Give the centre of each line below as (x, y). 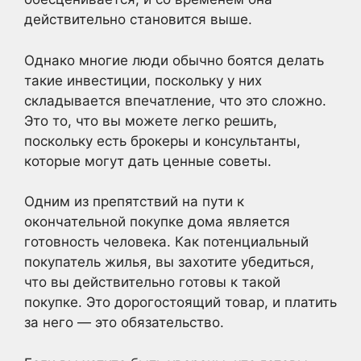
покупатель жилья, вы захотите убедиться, (169, 262)
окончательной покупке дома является (157, 222)
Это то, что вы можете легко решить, (151, 120)
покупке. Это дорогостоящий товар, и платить (180, 302)
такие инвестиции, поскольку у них (143, 80)
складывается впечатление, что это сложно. (175, 100)
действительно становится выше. (138, 19)
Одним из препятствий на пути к (134, 201)
